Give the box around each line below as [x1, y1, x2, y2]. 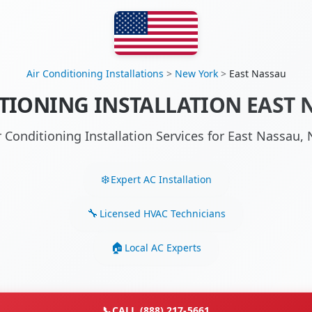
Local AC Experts [125, 240, 201, 254]
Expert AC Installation [110, 172, 212, 186]
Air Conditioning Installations [26, 67, 164, 81]
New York [174, 67, 218, 81]
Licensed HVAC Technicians [99, 206, 226, 220]
